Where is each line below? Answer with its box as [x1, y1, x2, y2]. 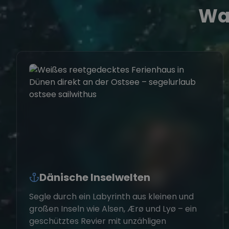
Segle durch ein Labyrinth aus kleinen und [29, 191, 194, 202]
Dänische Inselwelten [39, 170, 150, 185]
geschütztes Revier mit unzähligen [29, 215, 166, 227]
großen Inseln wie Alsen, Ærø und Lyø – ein [29, 203, 197, 215]
